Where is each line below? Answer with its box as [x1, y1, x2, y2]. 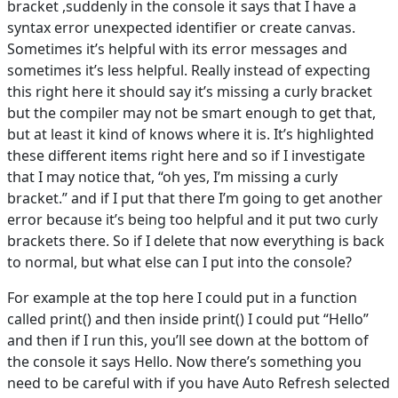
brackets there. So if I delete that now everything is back [7, 231, 385, 251]
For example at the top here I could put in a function [7, 288, 357, 308]
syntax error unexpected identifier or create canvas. [7, 18, 355, 38]
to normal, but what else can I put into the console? [7, 252, 352, 273]
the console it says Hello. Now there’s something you [7, 352, 362, 372]
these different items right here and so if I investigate [7, 146, 365, 166]
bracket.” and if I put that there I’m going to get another [7, 188, 383, 209]
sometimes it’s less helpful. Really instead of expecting [7, 60, 370, 81]
